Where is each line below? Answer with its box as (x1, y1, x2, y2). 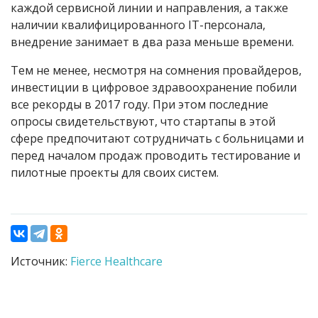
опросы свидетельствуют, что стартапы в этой (11, 114, 275, 130)
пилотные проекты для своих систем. (11, 165, 219, 181)
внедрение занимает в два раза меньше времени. (11, 34, 294, 50)
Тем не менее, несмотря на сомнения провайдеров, (11, 62, 302, 79)
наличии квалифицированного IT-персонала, (11, 17, 265, 33)
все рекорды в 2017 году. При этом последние (11, 97, 268, 113)
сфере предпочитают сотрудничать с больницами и (11, 131, 304, 147)
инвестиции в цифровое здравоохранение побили (11, 79, 297, 96)
